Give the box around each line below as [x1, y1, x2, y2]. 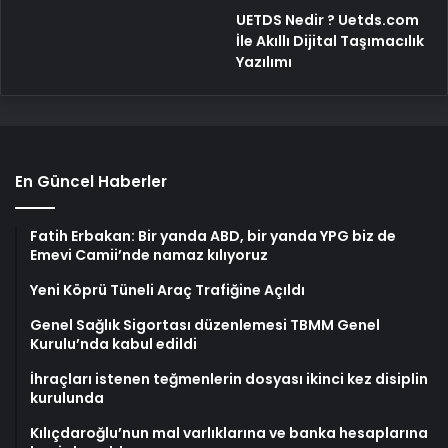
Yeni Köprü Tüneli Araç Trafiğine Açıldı [30, 280, 305, 300]
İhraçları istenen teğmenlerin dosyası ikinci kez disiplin [30, 369, 428, 389]
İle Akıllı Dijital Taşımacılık [236, 31, 425, 51]
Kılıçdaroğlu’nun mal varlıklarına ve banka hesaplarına [30, 423, 428, 443]
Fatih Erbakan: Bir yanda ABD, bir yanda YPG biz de [30, 226, 396, 246]
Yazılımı [236, 52, 293, 72]
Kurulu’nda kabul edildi [30, 334, 197, 354]
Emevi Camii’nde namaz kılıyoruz [30, 245, 268, 265]
